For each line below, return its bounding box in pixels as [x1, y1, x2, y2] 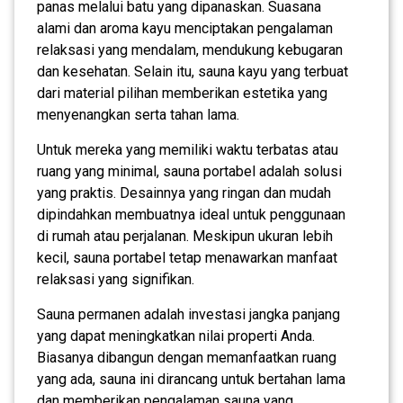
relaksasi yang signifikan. [37, 270, 194, 288]
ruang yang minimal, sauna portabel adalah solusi [37, 162, 342, 180]
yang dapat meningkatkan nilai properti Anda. [37, 327, 315, 345]
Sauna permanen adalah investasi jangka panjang [37, 305, 340, 323]
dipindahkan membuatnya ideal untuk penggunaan [37, 205, 345, 223]
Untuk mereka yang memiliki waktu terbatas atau [37, 140, 338, 158]
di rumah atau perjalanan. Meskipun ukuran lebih [37, 227, 333, 245]
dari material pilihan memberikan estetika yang [37, 84, 327, 102]
